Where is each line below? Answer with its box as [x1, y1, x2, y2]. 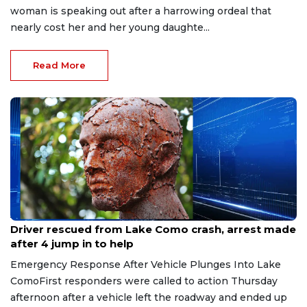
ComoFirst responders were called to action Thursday [10, 274, 278, 287]
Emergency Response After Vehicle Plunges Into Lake [10, 258, 281, 271]
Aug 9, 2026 [10, 210, 57, 220]
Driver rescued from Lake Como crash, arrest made [10, 222, 296, 236]
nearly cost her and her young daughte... [10, 21, 210, 34]
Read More [33, 59, 86, 71]
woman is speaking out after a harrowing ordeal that [10, 4, 271, 17]
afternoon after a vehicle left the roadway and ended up [10, 291, 287, 304]
